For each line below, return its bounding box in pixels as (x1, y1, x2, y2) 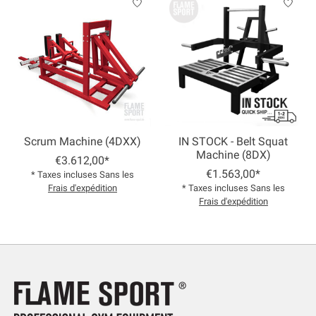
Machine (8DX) (195, 148, 271, 162)
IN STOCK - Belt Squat (178, 135, 288, 149)
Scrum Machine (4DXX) (23, 135, 141, 149)
